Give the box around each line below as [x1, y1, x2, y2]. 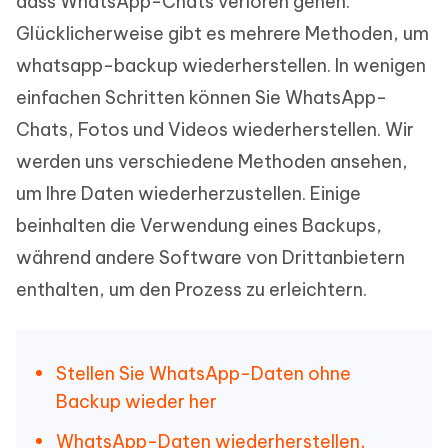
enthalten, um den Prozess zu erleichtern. [16, 278, 367, 301]
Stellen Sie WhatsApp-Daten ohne [56, 362, 351, 385]
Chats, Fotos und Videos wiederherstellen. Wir [16, 118, 414, 141]
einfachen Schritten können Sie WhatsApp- [16, 86, 387, 109]
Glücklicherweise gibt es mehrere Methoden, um [16, 22, 429, 45]
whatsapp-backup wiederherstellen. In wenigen [16, 54, 426, 77]
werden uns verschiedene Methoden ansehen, [16, 150, 408, 173]
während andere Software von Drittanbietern [16, 246, 405, 269]
